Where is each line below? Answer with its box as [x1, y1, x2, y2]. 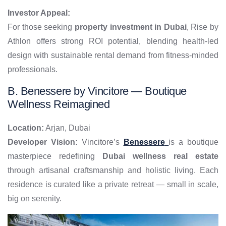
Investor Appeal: [8, 9, 70, 18]
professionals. [8, 65, 58, 74]
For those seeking [8, 23, 75, 32]
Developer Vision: [8, 138, 78, 147]
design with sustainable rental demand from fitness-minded [8, 51, 218, 60]
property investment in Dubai [74, 23, 187, 32]
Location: [8, 124, 44, 133]
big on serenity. [8, 194, 62, 203]
